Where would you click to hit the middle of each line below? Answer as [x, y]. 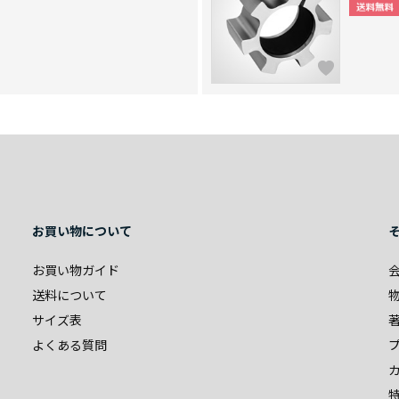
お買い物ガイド [76, 270]
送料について [69, 295]
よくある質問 [69, 345]
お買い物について [82, 231]
